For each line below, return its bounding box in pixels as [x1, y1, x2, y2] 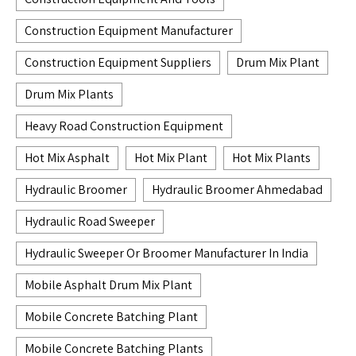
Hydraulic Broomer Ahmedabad [152, 180, 323, 198]
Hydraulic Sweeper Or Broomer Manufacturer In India [25, 244, 308, 261]
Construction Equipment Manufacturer [25, 21, 233, 39]
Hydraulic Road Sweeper [25, 212, 155, 230]
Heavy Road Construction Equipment [25, 117, 223, 134]
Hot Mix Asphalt [25, 149, 110, 166]
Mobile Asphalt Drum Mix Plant [25, 276, 192, 293]
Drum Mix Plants [25, 85, 114, 103]
